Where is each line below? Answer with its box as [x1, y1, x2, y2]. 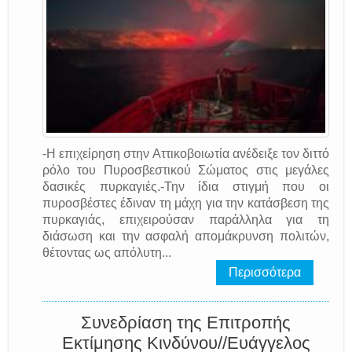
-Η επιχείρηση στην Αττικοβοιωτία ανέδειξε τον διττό [42, 147, 329, 161]
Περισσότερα [229, 266, 301, 280]
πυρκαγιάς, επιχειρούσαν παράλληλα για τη [42, 213, 329, 227]
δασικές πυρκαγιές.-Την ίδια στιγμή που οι [42, 180, 329, 194]
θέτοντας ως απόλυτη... [42, 246, 171, 260]
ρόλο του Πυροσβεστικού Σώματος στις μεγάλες [42, 163, 329, 178]
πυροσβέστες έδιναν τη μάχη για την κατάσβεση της [42, 196, 329, 211]
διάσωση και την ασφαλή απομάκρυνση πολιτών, [42, 229, 329, 244]
